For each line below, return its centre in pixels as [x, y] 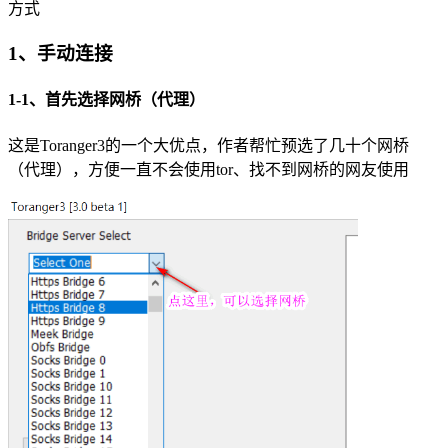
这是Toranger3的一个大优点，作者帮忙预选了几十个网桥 [208, 145]
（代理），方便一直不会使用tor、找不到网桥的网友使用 [208, 169]
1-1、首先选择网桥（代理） [106, 100]
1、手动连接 [60, 54]
